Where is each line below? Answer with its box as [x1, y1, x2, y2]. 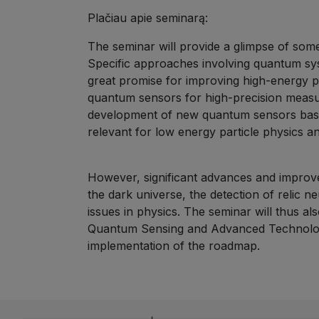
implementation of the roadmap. [87, 239, 260, 253]
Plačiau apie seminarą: [87, 11, 208, 26]
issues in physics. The [87, 204, 209, 219]
